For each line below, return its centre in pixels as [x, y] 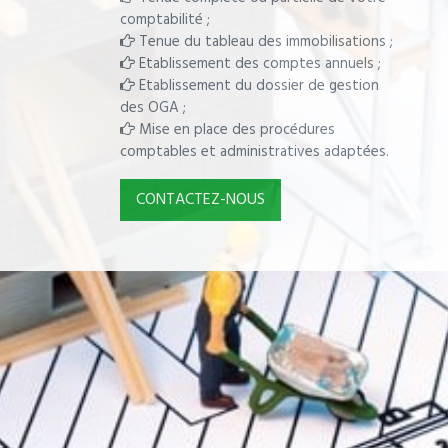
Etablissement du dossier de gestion [257, 85]
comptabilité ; [165, 19]
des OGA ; [153, 107]
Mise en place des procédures [235, 129]
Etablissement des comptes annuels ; [258, 63]
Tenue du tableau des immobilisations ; [264, 41]
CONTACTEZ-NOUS [200, 199]
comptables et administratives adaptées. [254, 151]
